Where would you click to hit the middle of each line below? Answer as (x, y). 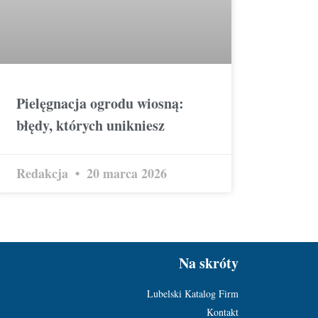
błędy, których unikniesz (90, 126)
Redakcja (44, 174)
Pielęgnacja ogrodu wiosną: (100, 104)
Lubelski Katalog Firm (192, 294)
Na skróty (208, 263)
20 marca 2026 (125, 174)
